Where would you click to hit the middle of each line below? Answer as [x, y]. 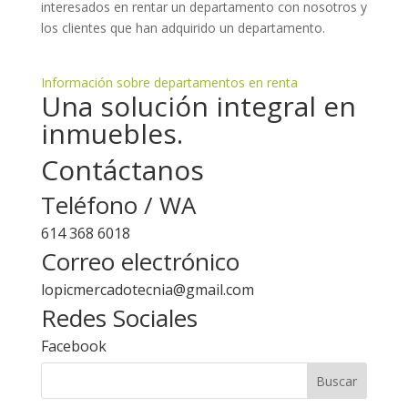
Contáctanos [122, 170]
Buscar [337, 381]
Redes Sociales [119, 318]
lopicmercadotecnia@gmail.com [147, 290]
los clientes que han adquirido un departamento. [183, 28]
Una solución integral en [198, 106]
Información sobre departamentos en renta [169, 82]
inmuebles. [112, 133]
